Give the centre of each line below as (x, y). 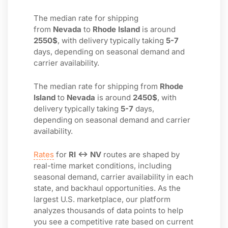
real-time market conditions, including (103, 166)
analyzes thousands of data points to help (108, 210)
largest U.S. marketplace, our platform (102, 199)
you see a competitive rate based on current (113, 222)
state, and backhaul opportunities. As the (107, 188)
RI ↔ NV (85, 154)
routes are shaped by (140, 154)
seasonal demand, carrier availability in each (113, 177)
